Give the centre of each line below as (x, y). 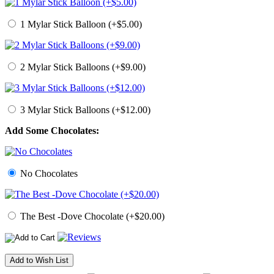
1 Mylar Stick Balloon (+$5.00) (80, 24)
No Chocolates (48, 174)
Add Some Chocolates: (52, 131)
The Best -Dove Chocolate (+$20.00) (91, 217)
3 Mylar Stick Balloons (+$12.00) (84, 110)
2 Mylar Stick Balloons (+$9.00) (82, 67)
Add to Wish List (39, 261)
